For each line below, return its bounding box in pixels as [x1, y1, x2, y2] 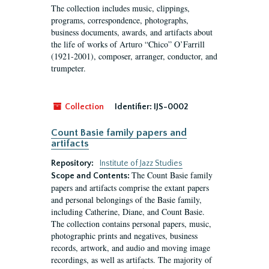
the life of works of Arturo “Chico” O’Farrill [51, 38, 205, 50]
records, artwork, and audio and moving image [51, 242, 210, 253]
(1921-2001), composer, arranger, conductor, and [51, 50, 217, 62]
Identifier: [115, 102, 152, 112]
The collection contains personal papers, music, [51, 218, 211, 229]
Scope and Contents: [51, 171, 131, 181]
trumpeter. [51, 62, 86, 74]
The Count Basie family [131, 169, 213, 181]
